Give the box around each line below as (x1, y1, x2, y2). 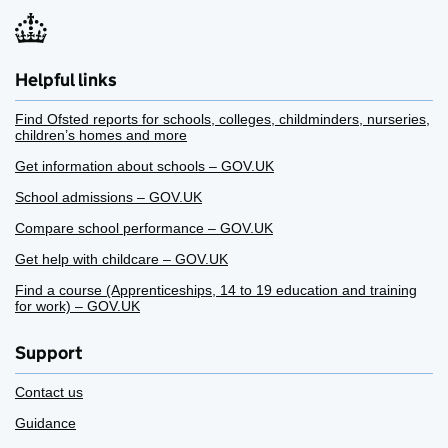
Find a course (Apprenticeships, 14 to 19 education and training (15, 282, 417, 299)
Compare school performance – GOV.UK (15, 220, 273, 237)
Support (15, 342, 82, 365)
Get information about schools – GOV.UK (15, 158, 274, 175)
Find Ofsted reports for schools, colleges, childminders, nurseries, (15, 111, 430, 128)
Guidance (15, 415, 76, 432)
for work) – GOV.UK (15, 298, 140, 315)
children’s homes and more (15, 127, 187, 144)
